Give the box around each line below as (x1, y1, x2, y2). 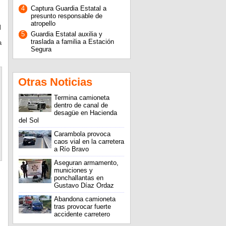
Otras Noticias (18, 76, 92, 88)
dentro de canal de (53, 101, 108, 109)
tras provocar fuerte (53, 203, 111, 210)
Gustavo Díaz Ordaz (53, 182, 114, 189)
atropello (30, 20, 55, 27)
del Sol (18, 117, 39, 124)
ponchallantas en (53, 174, 103, 182)
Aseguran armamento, (53, 159, 119, 166)
